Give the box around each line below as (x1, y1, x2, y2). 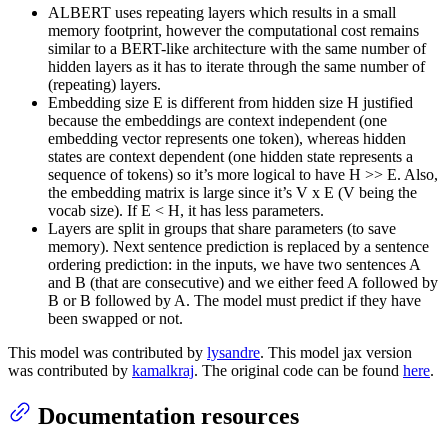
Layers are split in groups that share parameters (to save (48, 220, 396, 238)
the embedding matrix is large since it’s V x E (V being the (48, 184, 417, 202)
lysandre (207, 344, 260, 362)
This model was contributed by (8, 344, 207, 362)
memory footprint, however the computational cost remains (48, 22, 419, 40)
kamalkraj (132, 362, 194, 380)
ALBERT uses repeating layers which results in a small (48, 4, 396, 22)
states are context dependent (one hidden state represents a (48, 148, 413, 166)
